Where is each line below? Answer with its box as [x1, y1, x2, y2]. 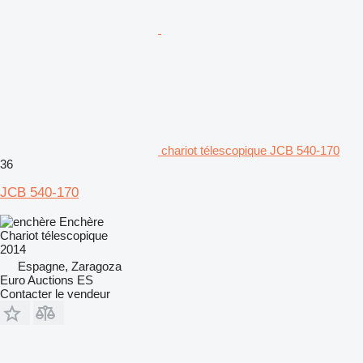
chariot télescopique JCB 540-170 [161, 143, 340, 157]
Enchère [59, 214, 104, 228]
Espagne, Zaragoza [18, 258, 122, 273]
